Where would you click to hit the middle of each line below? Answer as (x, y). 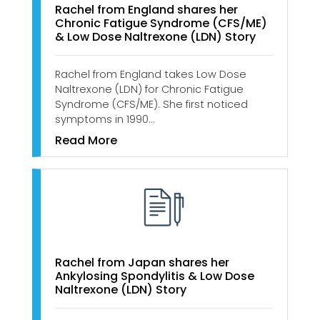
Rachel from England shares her (146, 10)
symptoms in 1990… (105, 120)
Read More (86, 141)
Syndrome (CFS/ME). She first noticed (151, 105)
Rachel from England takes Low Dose (151, 75)
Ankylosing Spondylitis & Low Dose (155, 276)
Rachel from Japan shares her (142, 262)
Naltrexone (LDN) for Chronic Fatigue (149, 90)
